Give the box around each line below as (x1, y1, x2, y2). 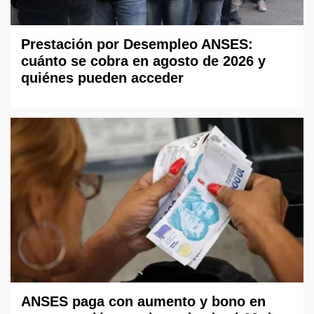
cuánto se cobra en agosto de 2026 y (21, 53, 266, 69)
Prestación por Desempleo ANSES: (21, 36, 253, 53)
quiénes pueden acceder (21, 70, 184, 86)
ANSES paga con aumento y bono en (21, 294, 266, 310)
